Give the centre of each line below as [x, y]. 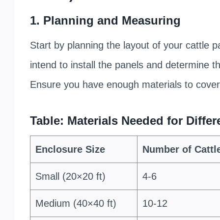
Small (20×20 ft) [70, 176]
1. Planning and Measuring [105, 20]
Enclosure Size [70, 149]
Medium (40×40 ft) [76, 203]
